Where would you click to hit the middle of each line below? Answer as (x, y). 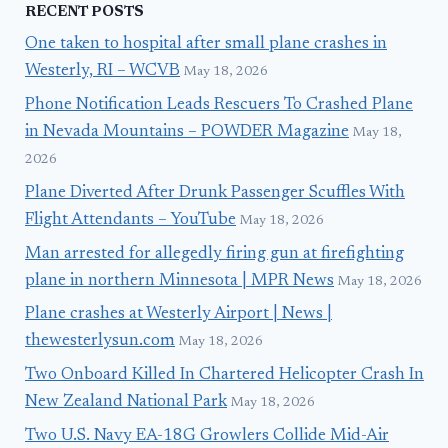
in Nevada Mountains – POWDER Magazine (187, 132)
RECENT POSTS (84, 12)
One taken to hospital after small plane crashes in (206, 45)
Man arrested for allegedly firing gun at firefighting (214, 254)
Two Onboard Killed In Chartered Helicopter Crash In (224, 376)
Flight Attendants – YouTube (130, 220)
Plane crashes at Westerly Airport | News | (178, 315)
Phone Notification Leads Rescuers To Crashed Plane (219, 105)
